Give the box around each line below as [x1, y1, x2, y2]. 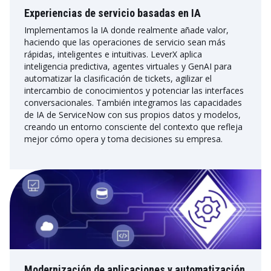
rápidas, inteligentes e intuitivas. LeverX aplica [24, 48, 202, 60]
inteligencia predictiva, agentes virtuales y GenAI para [24, 60, 232, 72]
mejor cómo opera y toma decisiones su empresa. [24, 133, 223, 145]
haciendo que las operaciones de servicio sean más [24, 36, 226, 48]
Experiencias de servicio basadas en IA [24, 7, 201, 19]
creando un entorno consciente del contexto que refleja [24, 121, 243, 132]
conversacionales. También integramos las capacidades [24, 97, 242, 108]
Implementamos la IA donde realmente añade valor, [24, 24, 229, 36]
